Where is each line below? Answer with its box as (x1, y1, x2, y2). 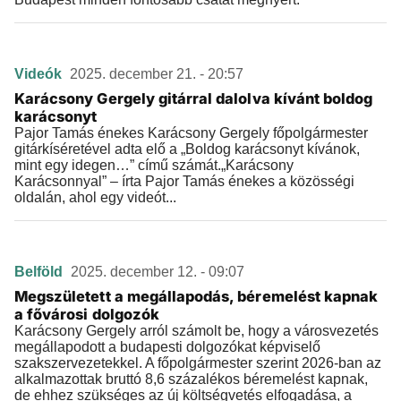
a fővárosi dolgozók (14, 305, 159, 323)
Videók (14, 66, 65, 81)
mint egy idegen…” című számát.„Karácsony (14, 158, 294, 173)
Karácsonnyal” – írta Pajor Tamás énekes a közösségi (14, 174, 354, 189)
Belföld (14, 264, 66, 279)
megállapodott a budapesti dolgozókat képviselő (14, 339, 320, 354)
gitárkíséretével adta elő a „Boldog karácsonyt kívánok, (14, 141, 360, 157)
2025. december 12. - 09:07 (71, 264, 244, 279)
